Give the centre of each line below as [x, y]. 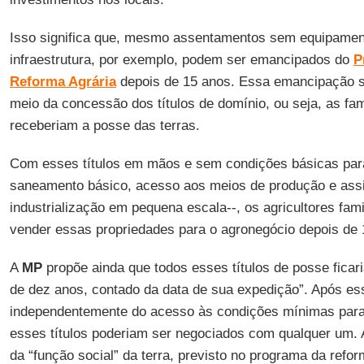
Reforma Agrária [63, 82]
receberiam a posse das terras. [104, 126]
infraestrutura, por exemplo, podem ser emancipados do [181, 60]
